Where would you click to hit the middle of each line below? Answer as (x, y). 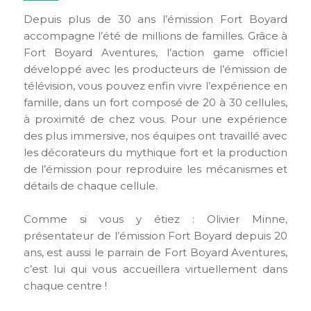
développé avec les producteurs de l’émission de (155, 69)
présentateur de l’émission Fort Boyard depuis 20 (155, 235)
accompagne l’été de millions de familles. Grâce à (155, 35)
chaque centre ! (65, 285)
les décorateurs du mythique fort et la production (155, 152)
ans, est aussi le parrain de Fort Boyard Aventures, (155, 252)
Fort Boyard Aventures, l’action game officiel (155, 52)
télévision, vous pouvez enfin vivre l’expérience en (155, 85)
